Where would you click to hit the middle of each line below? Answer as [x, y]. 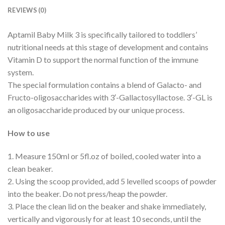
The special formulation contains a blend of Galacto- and [104, 84]
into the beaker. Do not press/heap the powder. [87, 193]
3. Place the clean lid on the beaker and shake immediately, [107, 206]
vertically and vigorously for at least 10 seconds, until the [104, 218]
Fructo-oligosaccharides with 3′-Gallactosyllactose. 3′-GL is [110, 97]
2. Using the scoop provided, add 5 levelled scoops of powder [112, 181]
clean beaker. [30, 168]
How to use [29, 133]
